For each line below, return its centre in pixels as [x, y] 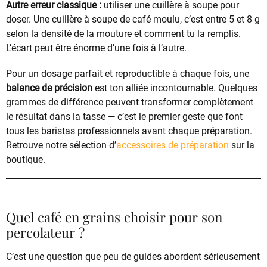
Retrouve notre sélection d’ [61, 145]
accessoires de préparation [173, 145]
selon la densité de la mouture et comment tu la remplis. [123, 33]
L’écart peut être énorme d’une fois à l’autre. [96, 48]
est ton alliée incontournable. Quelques [175, 88]
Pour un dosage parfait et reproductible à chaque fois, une [128, 73]
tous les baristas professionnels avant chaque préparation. [129, 131]
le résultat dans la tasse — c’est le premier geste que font [124, 116]
